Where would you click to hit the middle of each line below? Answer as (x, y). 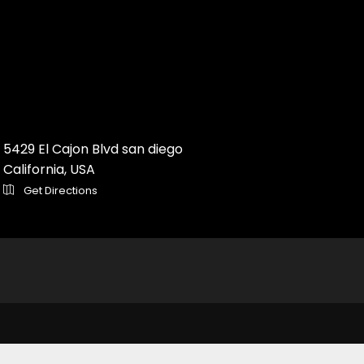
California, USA (49, 170)
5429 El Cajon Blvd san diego (93, 149)
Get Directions (59, 191)
